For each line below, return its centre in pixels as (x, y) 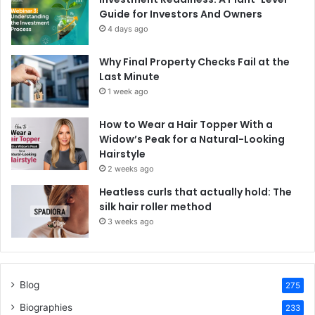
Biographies (46, 308)
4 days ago (128, 29)
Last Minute (129, 77)
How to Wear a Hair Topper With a (186, 125)
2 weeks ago (131, 169)
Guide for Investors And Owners (181, 14)
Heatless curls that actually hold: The (195, 192)
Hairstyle (122, 154)
